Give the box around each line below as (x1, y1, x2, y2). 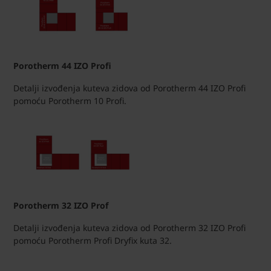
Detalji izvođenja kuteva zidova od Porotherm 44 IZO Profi (13, 82, 246, 94)
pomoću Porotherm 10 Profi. (13, 94, 126, 106)
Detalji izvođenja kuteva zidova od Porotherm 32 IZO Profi (13, 222, 246, 234)
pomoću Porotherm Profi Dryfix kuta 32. (13, 235, 172, 247)
